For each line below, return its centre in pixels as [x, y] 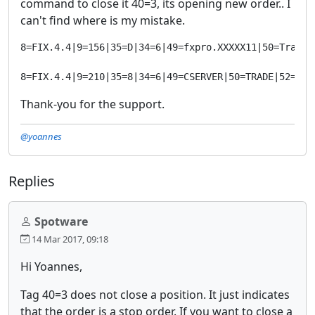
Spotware [61, 221]
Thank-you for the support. [92, 104]
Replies [32, 181]
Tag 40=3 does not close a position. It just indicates [155, 294]
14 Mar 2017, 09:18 [69, 239]
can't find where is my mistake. [103, 20]
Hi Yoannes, [51, 266]
